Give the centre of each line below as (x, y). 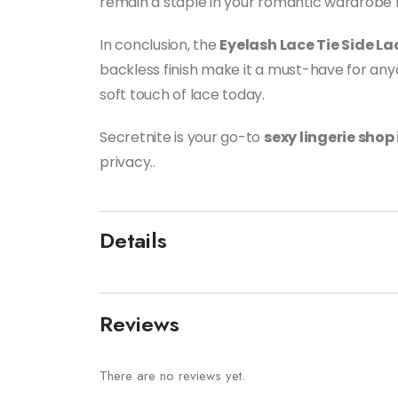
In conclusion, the (160, 45)
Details (133, 241)
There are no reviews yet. (172, 376)
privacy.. (127, 163)
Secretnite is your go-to (182, 138)
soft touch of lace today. (182, 95)
